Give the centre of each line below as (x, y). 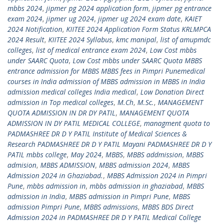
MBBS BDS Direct (168, 207)
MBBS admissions (111, 207)
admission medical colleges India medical (72, 92)
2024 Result (26, 40)
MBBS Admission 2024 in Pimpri (157, 176)
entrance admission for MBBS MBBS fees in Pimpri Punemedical (106, 71)
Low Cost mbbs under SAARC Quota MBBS (137, 61)
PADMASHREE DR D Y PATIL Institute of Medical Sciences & (97, 134)
